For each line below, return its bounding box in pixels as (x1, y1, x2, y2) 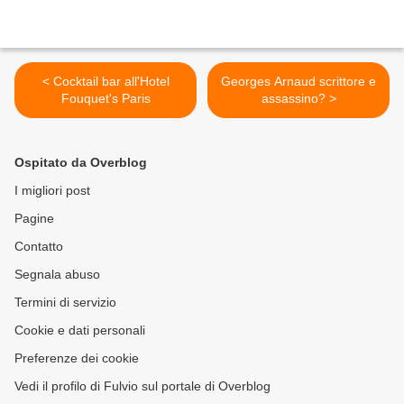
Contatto (14, 239, 63, 254)
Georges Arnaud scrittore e (221, 74, 376, 89)
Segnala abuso (14, 267, 100, 282)
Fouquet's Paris (60, 91, 151, 106)
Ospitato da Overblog (14, 155, 147, 170)
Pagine (14, 211, 54, 226)
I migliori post (14, 183, 90, 198)
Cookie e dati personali (14, 323, 145, 338)
